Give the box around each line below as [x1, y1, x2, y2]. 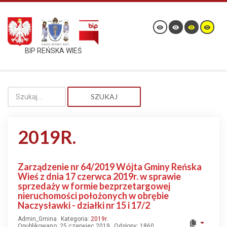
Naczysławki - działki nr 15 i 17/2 [18, 200, 150, 211]
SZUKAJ [91, 92, 118, 101]
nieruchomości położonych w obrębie [18, 190, 169, 201]
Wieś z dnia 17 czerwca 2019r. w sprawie [18, 171, 181, 182]
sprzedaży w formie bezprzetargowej [18, 180, 170, 192]
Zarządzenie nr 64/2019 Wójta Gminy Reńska [18, 161, 202, 172]
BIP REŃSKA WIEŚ [25, 47, 82, 55]
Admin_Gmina [18, 215, 57, 222]
